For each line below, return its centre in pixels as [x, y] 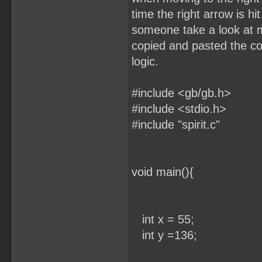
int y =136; [164, 235]
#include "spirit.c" [176, 125]
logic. [145, 61]
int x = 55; [163, 219]
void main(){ [163, 172]
